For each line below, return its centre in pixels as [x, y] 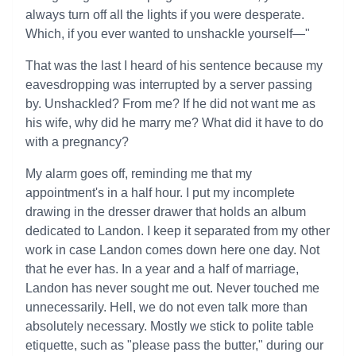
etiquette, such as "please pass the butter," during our [174, 345]
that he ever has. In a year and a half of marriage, [162, 269]
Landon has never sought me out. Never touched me [172, 288]
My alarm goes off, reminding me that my [139, 174]
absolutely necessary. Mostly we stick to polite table [170, 326]
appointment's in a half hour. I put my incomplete [160, 193]
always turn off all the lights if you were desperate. [165, 15]
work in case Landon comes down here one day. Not [172, 250]
